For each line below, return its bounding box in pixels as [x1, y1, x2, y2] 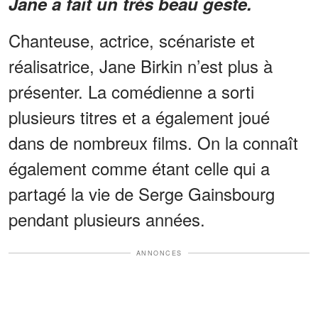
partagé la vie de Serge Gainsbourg [9, 180, 275, 206]
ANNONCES [136, 248, 182, 258]
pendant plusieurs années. [9, 206, 205, 231]
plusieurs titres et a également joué [9, 104, 270, 129]
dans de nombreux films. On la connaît [9, 129, 298, 155]
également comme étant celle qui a [9, 155, 270, 180]
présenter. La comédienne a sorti [9, 78, 254, 104]
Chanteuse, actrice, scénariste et [9, 27, 255, 53]
